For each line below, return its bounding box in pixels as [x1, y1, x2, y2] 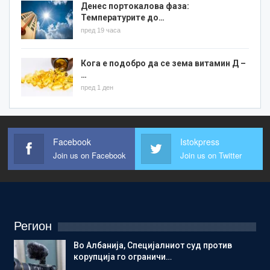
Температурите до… [81, 13, 165, 23]
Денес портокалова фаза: [81, 1, 189, 11]
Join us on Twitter [180, 149, 242, 161]
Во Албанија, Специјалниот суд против [74, 240, 232, 250]
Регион [14, 219, 52, 233]
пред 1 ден [81, 83, 113, 91]
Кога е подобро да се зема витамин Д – [81, 58, 246, 68]
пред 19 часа [81, 27, 121, 34]
